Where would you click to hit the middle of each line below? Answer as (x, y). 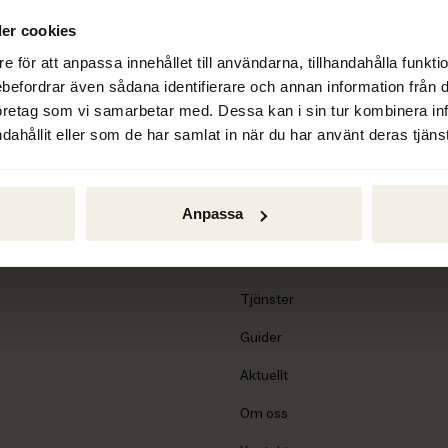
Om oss (264, 413)
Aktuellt (264, 375)
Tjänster (267, 299)
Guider (261, 337)
